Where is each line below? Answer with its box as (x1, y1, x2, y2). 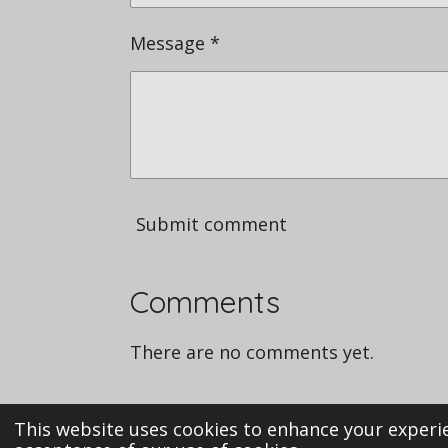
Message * (129, 31, 220, 56)
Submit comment (135, 212, 287, 237)
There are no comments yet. (129, 340, 374, 365)
